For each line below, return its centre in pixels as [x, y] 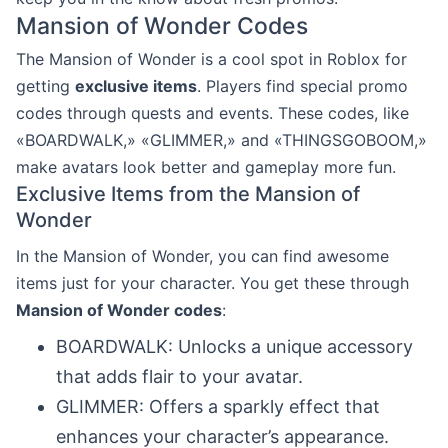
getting [45, 85]
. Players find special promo [302, 85]
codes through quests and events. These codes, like [212, 112]
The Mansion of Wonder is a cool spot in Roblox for [211, 58]
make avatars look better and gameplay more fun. [206, 166]
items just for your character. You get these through [212, 282]
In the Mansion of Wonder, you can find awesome [202, 255]
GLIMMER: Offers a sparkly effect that [218, 406]
